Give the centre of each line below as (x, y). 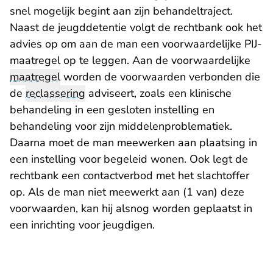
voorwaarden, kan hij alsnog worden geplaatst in (131, 209)
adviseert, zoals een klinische (158, 94)
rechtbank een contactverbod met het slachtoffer (129, 176)
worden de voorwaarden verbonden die (160, 77)
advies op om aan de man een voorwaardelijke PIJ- (136, 44)
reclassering (55, 94)
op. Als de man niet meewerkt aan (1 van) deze (127, 192)
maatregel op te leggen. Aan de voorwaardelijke (130, 61)
